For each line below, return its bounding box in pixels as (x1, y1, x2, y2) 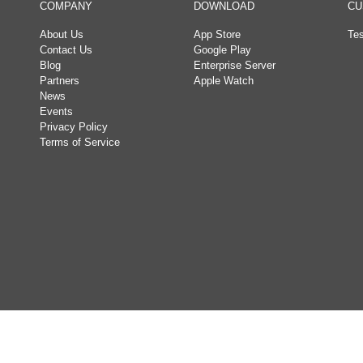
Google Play (194, 44, 251, 56)
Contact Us (40, 44, 92, 56)
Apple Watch (194, 75, 254, 87)
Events (40, 105, 73, 117)
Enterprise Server (194, 59, 275, 71)
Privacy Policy (40, 121, 108, 133)
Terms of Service (40, 136, 120, 148)
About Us (40, 28, 83, 41)
